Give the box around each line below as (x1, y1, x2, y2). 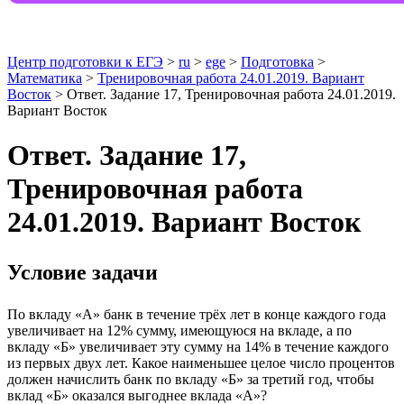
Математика (7, 70, 82, 87)
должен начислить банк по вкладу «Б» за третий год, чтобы (7, 371, 374, 387)
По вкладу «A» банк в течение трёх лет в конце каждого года (7, 306, 386, 322)
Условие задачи (7, 260, 158, 284)
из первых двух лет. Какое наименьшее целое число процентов (7, 354, 395, 371)
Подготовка (241, 54, 314, 70)
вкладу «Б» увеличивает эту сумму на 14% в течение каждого (7, 338, 389, 354)
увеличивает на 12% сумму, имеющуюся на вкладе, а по (7, 322, 352, 338)
